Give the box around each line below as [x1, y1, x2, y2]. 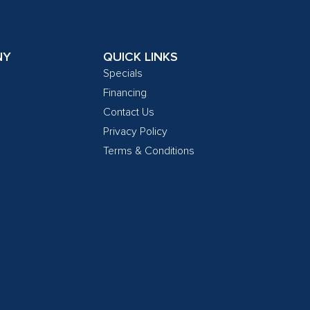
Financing [102, 86, 147, 100]
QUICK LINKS [102, 49, 178, 65]
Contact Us [102, 105, 154, 120]
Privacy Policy [102, 125, 167, 139]
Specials [102, 66, 143, 81]
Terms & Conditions [102, 144, 194, 158]
